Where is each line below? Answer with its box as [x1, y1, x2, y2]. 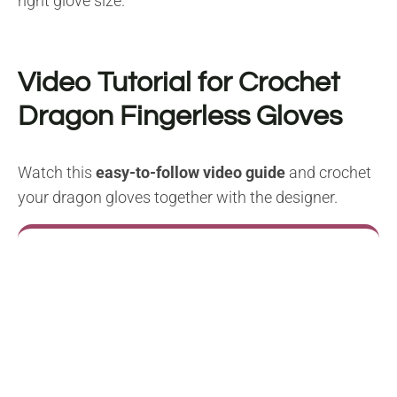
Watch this [18, 162, 96, 182]
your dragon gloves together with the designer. [18, 187, 338, 206]
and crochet [285, 162, 371, 182]
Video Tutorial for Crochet [18, 67, 339, 97]
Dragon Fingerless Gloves [18, 101, 348, 131]
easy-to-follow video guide [96, 162, 285, 182]
